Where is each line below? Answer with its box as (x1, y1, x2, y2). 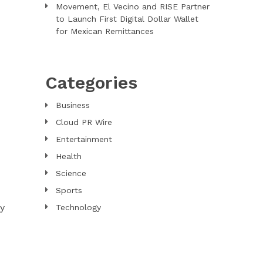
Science (55, 168, 86, 178)
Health (55, 151, 82, 161)
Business (55, 100, 90, 110)
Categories (45, 72, 137, 93)
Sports (55, 185, 82, 195)
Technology (55, 202, 101, 212)
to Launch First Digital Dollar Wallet (55, 14, 198, 23)
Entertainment (55, 134, 112, 144)
